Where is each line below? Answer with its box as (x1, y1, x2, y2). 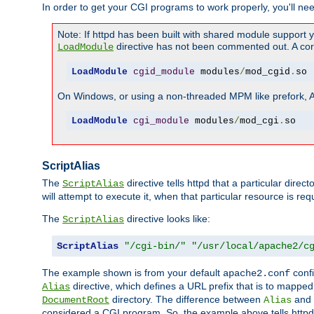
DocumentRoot (42, 294, 109, 306)
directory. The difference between (109, 294, 264, 306)
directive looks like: (124, 213, 210, 225)
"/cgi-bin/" (124, 240, 186, 252)
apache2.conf (223, 268, 290, 280)
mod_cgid (245, 66, 290, 77)
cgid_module (132, 66, 195, 77)
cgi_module (132, 115, 189, 126)
